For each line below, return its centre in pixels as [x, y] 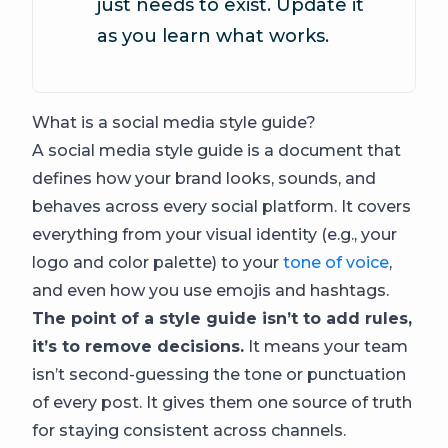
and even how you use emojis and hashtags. [210, 290]
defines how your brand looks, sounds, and [204, 178]
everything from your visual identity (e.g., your [214, 234]
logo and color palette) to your [157, 262]
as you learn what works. [213, 36]
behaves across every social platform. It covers [221, 206]
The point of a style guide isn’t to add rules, [222, 318]
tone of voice [336, 262]
